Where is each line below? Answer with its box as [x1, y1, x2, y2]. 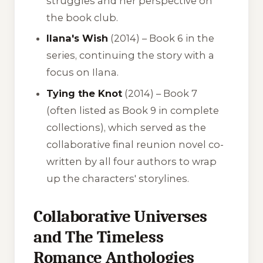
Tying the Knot [46, 87, 123, 99]
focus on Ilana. [46, 66, 119, 79]
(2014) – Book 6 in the [108, 32, 215, 45]
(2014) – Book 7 [122, 87, 198, 99]
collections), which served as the [46, 121, 207, 133]
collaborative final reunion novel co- [46, 138, 224, 150]
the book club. [46, 11, 119, 23]
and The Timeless [33, 227, 164, 247]
